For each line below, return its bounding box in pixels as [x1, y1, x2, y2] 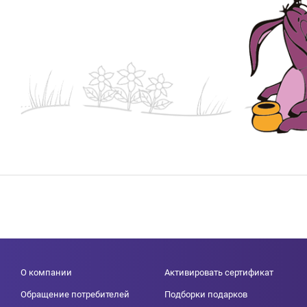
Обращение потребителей [21, 289, 130, 299]
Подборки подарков [164, 289, 247, 299]
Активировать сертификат [164, 267, 273, 278]
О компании [21, 267, 72, 278]
